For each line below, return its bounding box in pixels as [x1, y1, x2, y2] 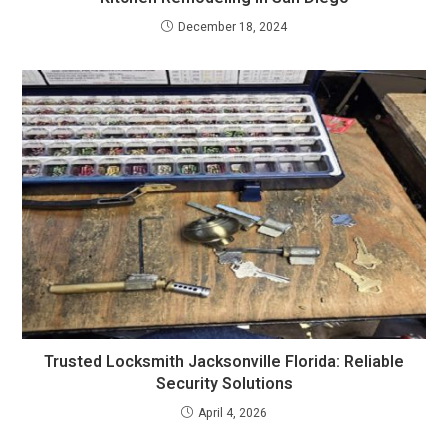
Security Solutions [155, 372, 293, 397]
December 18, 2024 [178, 18, 287, 37]
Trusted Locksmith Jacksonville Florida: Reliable [44, 350, 404, 375]
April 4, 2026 [198, 404, 267, 423]
